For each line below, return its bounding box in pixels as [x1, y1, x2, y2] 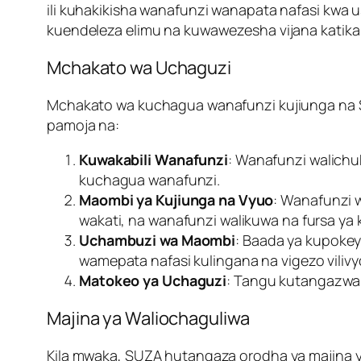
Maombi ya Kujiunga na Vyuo [79, 190, 274, 210]
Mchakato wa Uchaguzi [47, 56, 231, 81]
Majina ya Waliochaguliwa [47, 306, 250, 331]
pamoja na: [47, 115, 120, 135]
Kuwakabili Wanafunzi [79, 150, 228, 170]
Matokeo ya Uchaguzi [79, 271, 227, 291]
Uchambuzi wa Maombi [79, 230, 236, 251]
